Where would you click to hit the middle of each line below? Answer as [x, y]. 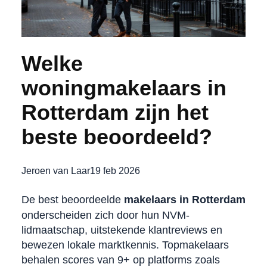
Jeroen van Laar [55, 170]
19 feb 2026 [115, 170]
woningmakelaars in [124, 88]
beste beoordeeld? [117, 137]
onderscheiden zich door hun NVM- [105, 215]
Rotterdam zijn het [115, 112]
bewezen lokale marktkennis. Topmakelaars [125, 245]
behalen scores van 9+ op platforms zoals [120, 260]
